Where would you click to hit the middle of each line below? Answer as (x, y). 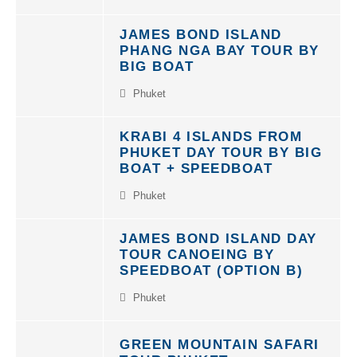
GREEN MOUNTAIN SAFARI (220, 336)
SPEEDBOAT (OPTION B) (211, 262)
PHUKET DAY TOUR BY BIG (221, 144)
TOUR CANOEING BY (197, 246)
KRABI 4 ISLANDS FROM (211, 128)
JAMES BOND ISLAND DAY (218, 230)
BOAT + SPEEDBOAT (196, 160)
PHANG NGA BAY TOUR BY (220, 42)
